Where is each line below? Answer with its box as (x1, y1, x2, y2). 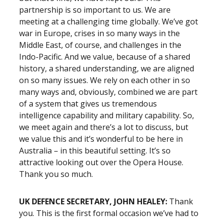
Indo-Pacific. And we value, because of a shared (19, 51, 190, 62)
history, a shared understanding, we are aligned (19, 63, 194, 74)
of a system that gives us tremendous (19, 98, 157, 109)
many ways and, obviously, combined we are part (19, 87, 197, 97)
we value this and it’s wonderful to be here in (19, 133, 183, 144)
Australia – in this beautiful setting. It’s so (19, 145, 171, 156)
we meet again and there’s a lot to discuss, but (19, 122, 188, 132)
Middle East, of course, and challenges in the (19, 40, 181, 50)
